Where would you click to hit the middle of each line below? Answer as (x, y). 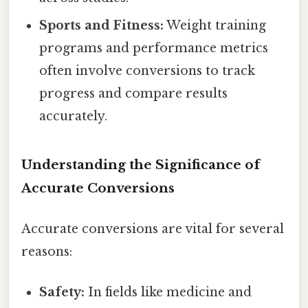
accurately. (74, 116)
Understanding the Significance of (141, 164)
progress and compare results (134, 93)
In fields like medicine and (168, 293)
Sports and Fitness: (102, 25)
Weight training (215, 25)
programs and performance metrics (154, 48)
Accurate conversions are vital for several (153, 229)
